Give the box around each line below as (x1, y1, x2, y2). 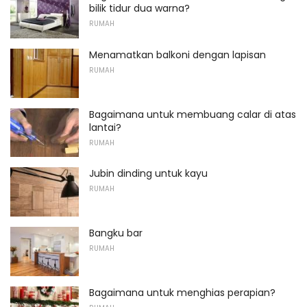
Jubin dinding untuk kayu (89, 167, 208, 181)
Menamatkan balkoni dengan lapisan (89, 48, 266, 62)
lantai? (89, 120, 121, 134)
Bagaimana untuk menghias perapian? (89, 285, 275, 299)
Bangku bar (89, 225, 143, 240)
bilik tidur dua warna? (89, 1, 190, 16)
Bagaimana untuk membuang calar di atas (89, 107, 296, 121)
